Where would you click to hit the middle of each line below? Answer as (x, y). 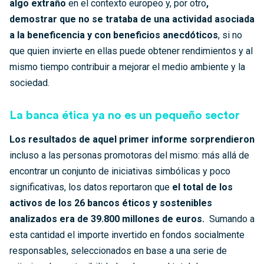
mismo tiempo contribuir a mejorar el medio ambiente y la (127, 67)
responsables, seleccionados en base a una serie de (118, 251)
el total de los (202, 187)
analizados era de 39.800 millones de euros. (108, 219)
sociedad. (29, 83)
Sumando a (231, 219)
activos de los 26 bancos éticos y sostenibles (111, 203)
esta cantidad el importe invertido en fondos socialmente (127, 235)
